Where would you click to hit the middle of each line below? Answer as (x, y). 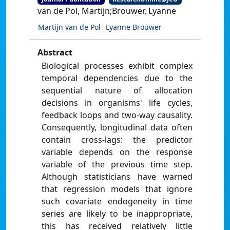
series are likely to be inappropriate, (117, 214)
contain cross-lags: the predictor (117, 140)
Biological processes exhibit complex (117, 66)
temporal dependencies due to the (117, 78)
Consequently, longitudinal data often (117, 128)
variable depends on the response (117, 152)
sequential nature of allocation (117, 91)
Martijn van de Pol (69, 27)
